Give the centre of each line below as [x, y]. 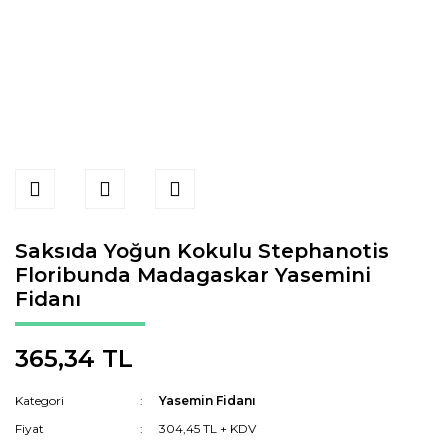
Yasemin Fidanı [208, 400]
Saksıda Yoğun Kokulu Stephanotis [202, 251]
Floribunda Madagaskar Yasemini [193, 275]
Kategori [39, 400]
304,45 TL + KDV [208, 428]
